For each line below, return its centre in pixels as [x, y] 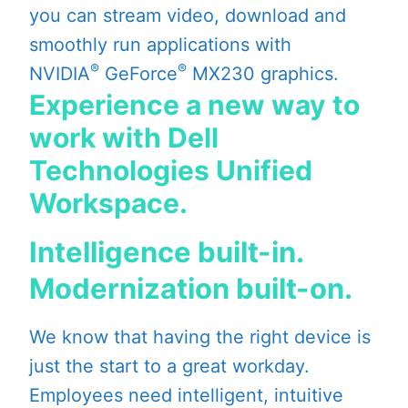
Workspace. [108, 204]
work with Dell [124, 138]
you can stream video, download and [188, 16]
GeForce [138, 74]
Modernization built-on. [191, 289]
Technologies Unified [171, 171]
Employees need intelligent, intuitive [186, 395]
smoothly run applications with [160, 45]
